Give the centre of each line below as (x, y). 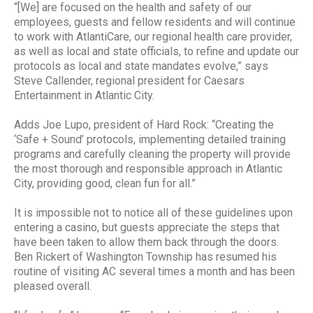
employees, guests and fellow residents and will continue (155, 22)
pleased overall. (53, 286)
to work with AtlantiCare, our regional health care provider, (153, 36)
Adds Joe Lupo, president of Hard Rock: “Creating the (144, 124)
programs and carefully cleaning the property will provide (152, 154)
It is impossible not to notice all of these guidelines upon (153, 212)
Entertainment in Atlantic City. (86, 95)
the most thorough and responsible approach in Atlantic (148, 168)
